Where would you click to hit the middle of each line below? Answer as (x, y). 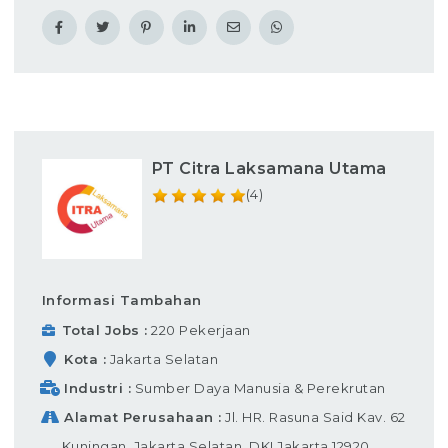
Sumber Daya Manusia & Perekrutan (260, 387)
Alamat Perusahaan (139, 416)
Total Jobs (103, 329)
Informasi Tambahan (121, 299)
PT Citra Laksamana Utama (269, 168)
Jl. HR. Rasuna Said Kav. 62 (315, 416)
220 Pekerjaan (201, 329)
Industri (93, 387)
